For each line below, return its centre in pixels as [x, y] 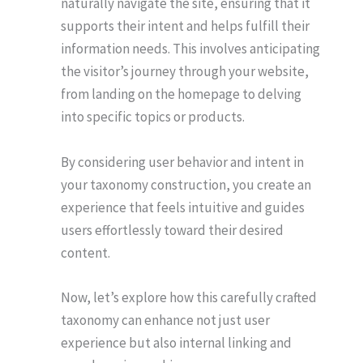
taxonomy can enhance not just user [165, 320]
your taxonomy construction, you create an [186, 184]
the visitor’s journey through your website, [185, 72]
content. [85, 252]
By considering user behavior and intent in [182, 162]
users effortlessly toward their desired [172, 230]
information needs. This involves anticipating [190, 49]
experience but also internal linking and [176, 342]
